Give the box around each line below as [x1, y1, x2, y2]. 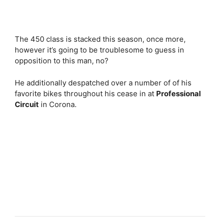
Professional [156, 88, 201, 98]
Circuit [15, 99, 39, 109]
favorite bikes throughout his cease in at [15, 88, 156, 98]
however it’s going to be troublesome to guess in [15, 45, 184, 55]
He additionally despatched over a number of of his [15, 78, 192, 87]
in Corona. [39, 99, 77, 109]
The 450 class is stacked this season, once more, [15, 34, 186, 44]
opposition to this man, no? [15, 56, 109, 65]
